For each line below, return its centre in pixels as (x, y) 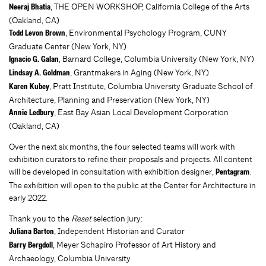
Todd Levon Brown (37, 34)
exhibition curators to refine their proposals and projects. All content (131, 159)
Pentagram (232, 173)
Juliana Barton (31, 232)
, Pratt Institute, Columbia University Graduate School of (151, 86)
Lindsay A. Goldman (39, 74)
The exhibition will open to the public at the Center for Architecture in (132, 185)
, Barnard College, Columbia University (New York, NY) (156, 59)
